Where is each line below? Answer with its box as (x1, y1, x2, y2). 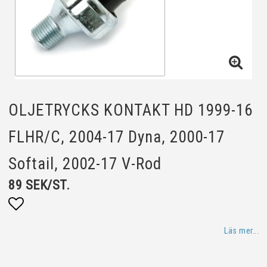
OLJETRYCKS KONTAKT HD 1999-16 (8, 101, 253, 120)
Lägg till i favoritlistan (8, 219, 151, 237)
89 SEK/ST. (8, 178, 70, 193)
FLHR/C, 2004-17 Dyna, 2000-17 (8, 128, 225, 147)
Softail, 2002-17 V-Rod (8, 154, 162, 173)
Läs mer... (224, 226, 259, 236)
